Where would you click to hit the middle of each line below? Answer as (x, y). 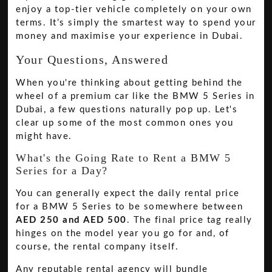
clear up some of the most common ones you (125, 123)
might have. (44, 136)
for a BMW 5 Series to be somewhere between (130, 207)
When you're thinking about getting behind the (129, 83)
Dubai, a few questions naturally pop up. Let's (127, 109)
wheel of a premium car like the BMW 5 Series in (135, 96)
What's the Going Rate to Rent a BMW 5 (124, 158)
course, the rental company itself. (97, 247)
